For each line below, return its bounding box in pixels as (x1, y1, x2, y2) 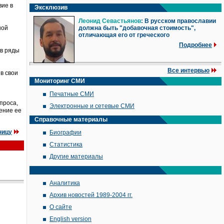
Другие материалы (49, 153, 103, 160)
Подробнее (179, 41, 212, 48)
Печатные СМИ (49, 90, 94, 97)
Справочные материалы (34, 116, 107, 123)
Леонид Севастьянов (78, 17, 141, 24)
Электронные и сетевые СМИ (49, 102, 134, 109)
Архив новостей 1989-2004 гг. (49, 191, 132, 198)
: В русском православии (141, 17, 216, 24)
